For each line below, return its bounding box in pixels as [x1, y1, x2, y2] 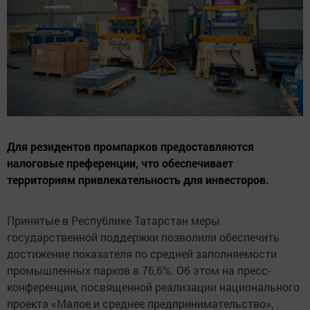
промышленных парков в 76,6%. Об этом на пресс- [7, 263, 271, 278]
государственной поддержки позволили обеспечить [7, 230, 280, 245]
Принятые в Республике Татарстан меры [7, 213, 220, 228]
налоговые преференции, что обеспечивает [7, 156, 233, 171]
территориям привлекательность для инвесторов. [7, 172, 269, 188]
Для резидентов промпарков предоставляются [7, 139, 254, 154]
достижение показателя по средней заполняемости [7, 246, 277, 262]
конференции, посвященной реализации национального [7, 280, 300, 295]
